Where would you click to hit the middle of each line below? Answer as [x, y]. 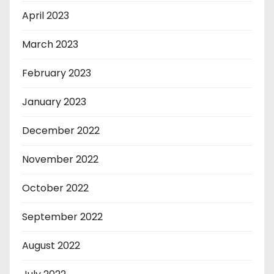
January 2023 [54, 102]
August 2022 [51, 246]
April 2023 [46, 16]
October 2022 [55, 188]
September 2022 [62, 217]
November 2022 [60, 159]
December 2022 [61, 131]
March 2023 [50, 44]
